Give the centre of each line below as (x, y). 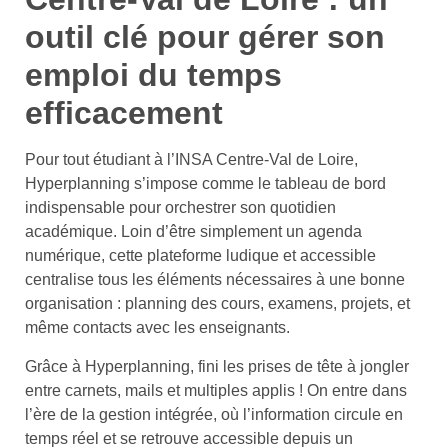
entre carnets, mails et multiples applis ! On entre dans (216, 390)
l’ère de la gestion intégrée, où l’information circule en (214, 414)
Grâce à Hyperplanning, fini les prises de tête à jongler (217, 366)
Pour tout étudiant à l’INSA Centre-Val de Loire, (191, 160)
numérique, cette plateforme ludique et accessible (200, 256)
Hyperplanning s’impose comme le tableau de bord (205, 184)
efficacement (124, 113)
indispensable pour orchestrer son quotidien (180, 208)
